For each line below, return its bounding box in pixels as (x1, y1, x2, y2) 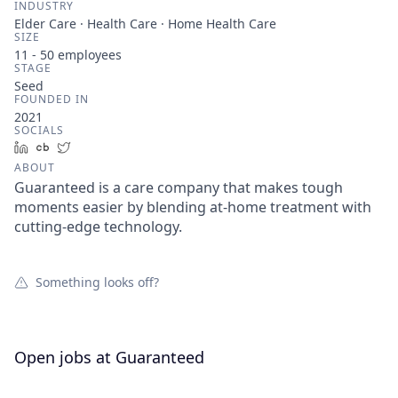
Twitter (77, 139, 119, 155)
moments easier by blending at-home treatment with (14, 197, 371, 217)
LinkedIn (35, 139, 86, 155)
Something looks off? (36, 274, 159, 291)
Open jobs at (14, 346, 115, 368)
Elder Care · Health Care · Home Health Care (14, 15, 276, 32)
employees (54, 46, 122, 63)
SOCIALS (14, 123, 64, 138)
